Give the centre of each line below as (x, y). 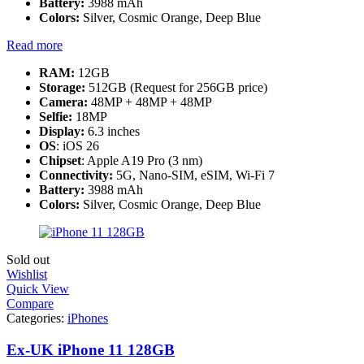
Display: (63, 132)
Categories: (37, 318)
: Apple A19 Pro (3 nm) (142, 161)
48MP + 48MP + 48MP (150, 102)
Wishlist (27, 275)
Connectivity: (76, 175)
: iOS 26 (78, 146)
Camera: (63, 102)
